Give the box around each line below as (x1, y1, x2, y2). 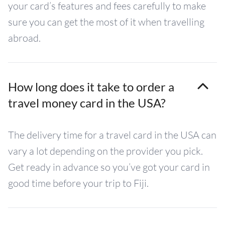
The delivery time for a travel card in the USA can (8, 129, 216, 141)
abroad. (8, 32, 41, 44)
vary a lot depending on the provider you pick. (8, 145, 203, 157)
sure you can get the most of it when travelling (8, 16, 204, 28)
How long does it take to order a (8, 79, 174, 94)
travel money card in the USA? (8, 95, 166, 110)
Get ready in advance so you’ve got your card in (8, 161, 210, 173)
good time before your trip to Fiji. (8, 177, 149, 189)
